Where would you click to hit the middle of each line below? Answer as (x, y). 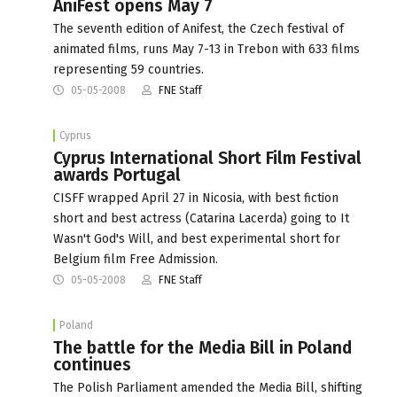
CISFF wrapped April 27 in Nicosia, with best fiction (196, 198)
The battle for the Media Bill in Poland (202, 347)
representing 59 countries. (128, 69)
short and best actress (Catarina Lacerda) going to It (201, 218)
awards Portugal (117, 175)
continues (92, 364)
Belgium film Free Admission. (136, 259)
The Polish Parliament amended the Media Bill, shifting (208, 387)
